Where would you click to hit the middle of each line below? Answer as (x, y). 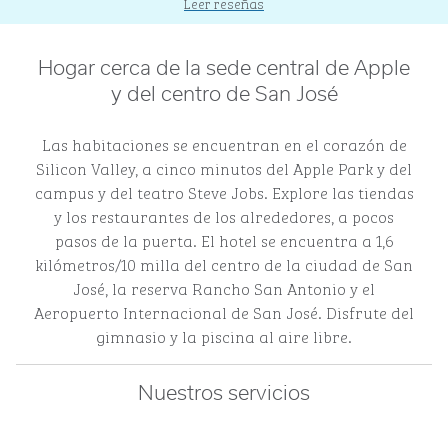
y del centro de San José (224, 95)
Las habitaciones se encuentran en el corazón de (224, 144)
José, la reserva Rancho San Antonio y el (224, 288)
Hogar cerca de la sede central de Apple (224, 69)
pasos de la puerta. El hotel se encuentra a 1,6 (224, 240)
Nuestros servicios (224, 394)
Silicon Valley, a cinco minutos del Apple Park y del (224, 168)
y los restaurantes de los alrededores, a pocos (224, 216)
